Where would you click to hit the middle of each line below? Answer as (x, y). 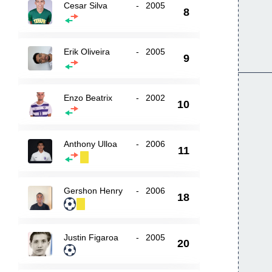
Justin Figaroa (91, 237)
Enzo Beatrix (88, 98)
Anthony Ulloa (91, 144)
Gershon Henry (93, 191)
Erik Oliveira (87, 52)
